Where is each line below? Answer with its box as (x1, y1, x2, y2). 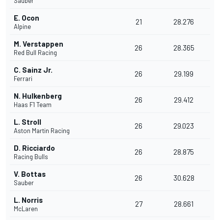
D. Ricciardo (14, 143, 55, 153)
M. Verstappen (14, 39, 63, 49)
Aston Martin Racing (14, 127, 70, 135)
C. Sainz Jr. (14, 65, 53, 75)
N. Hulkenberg (14, 91, 62, 101)
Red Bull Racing (14, 49, 57, 57)
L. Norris (14, 195, 43, 205)
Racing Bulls (14, 153, 48, 161)
